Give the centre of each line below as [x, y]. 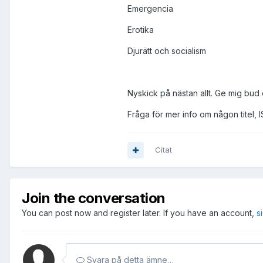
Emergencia [150, 9]
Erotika [141, 30]
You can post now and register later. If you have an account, [139, 213]
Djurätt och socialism [167, 51]
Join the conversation [94, 198]
